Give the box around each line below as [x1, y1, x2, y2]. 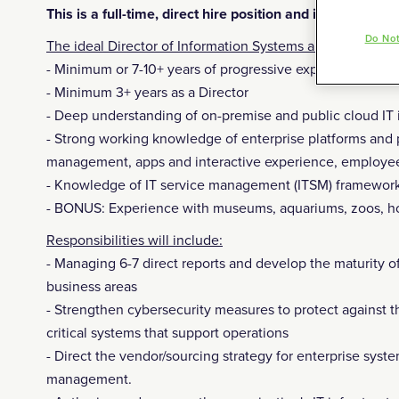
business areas [46, 278, 137, 296]
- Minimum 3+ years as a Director [46, 84, 248, 102]
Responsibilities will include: [46, 232, 223, 249]
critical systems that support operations [46, 324, 289, 342]
